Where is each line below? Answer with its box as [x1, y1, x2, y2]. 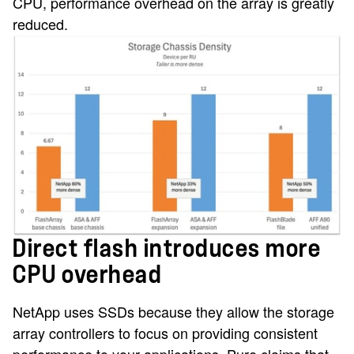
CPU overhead [13, 263, 162, 288]
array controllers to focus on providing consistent [13, 322, 318, 344]
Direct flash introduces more [13, 237, 321, 262]
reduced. [13, 13, 68, 34]
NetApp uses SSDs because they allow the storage [13, 301, 334, 322]
